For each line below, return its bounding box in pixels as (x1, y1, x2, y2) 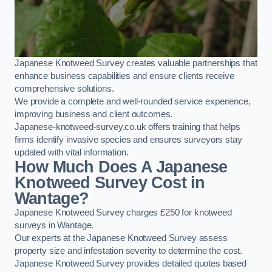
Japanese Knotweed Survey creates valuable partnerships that (15, 58, 257, 68)
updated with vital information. (15, 147, 129, 157)
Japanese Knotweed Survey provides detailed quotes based (15, 258, 247, 268)
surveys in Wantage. (15, 220, 94, 230)
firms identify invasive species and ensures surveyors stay (15, 134, 242, 144)
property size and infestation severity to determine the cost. (15, 245, 243, 256)
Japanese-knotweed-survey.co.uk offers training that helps (15, 121, 240, 132)
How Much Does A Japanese (15, 157, 228, 176)
